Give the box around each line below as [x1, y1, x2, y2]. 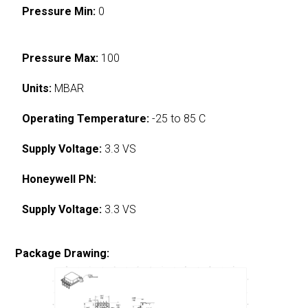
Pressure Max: [22, 51, 99, 65]
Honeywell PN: [22, 172, 97, 186]
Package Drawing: [15, 246, 110, 260]
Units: [22, 81, 52, 95]
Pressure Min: [22, 4, 96, 18]
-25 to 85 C [149, 111, 206, 125]
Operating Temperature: [22, 111, 150, 125]
